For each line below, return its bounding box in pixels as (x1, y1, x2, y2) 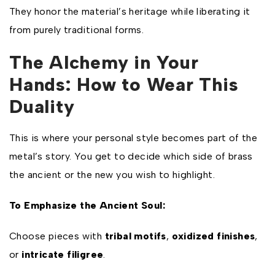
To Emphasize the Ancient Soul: (9, 199, 165, 211)
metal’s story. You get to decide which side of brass (9, 150, 253, 162)
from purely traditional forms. (9, 24, 144, 36)
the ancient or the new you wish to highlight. (9, 169, 215, 180)
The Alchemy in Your (9, 51, 199, 74)
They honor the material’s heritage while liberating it (9, 6, 250, 17)
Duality (9, 95, 75, 118)
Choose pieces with (9, 230, 105, 242)
